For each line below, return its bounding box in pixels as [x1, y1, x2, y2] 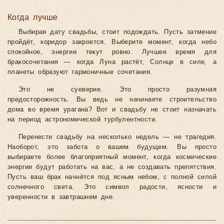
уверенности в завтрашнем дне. [7, 193, 115, 201]
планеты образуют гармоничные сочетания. [7, 68, 152, 76]
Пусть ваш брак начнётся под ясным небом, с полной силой [7, 173, 216, 181]
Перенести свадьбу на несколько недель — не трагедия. [18, 133, 216, 141]
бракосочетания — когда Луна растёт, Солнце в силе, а [7, 58, 216, 66]
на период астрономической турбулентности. [7, 116, 157, 123]
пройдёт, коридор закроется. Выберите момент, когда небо [7, 38, 216, 46]
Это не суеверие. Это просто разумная [18, 86, 216, 93]
